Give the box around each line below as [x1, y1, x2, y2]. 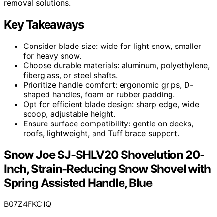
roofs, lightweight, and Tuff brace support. [23, 128, 179, 138]
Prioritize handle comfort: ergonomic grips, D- [23, 79, 193, 90]
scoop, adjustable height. [23, 108, 115, 119]
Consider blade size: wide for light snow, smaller [23, 41, 201, 51]
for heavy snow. [23, 50, 81, 61]
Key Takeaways [4, 17, 84, 31]
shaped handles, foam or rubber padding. [23, 89, 175, 99]
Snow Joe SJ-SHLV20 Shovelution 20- [4, 147, 205, 162]
